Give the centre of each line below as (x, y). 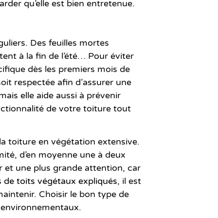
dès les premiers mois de (78, 69)
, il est (129, 181)
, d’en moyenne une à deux (70, 154)
